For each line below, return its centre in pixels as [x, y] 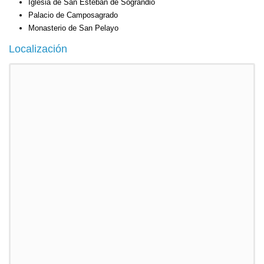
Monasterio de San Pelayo [73, 28]
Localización [38, 49]
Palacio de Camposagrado [73, 15]
